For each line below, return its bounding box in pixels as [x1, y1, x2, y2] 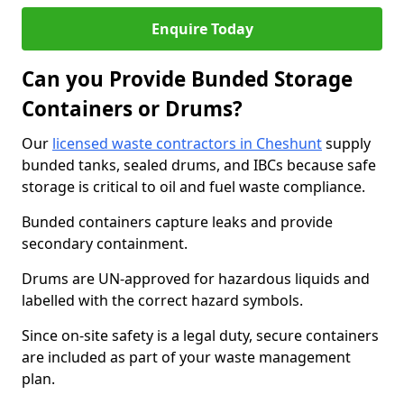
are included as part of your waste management [22, 347, 351, 367]
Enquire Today [151, 19, 253, 39]
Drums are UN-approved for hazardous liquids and [22, 269, 370, 289]
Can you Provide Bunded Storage [22, 65, 353, 93]
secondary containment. [22, 234, 188, 253]
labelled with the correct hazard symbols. [22, 290, 303, 310]
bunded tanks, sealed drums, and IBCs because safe [22, 155, 376, 175]
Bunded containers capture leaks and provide [22, 212, 333, 232]
